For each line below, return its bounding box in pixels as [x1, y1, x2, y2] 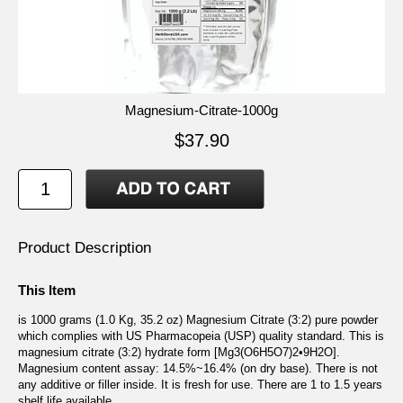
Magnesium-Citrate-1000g [125, 102, 278, 118]
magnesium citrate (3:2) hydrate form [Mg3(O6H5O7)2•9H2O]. [18, 345, 340, 360]
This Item [18, 282, 76, 299]
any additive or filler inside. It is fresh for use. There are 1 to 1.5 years [18, 378, 382, 392]
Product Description [18, 238, 151, 256]
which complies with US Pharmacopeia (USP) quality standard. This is [18, 329, 384, 344]
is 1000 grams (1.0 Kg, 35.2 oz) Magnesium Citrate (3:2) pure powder [18, 313, 378, 327]
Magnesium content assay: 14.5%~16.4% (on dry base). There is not [18, 362, 378, 376]
